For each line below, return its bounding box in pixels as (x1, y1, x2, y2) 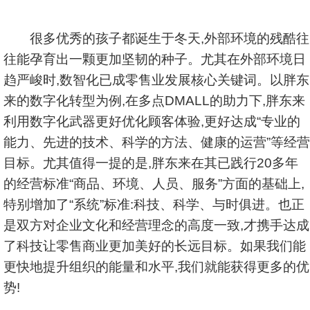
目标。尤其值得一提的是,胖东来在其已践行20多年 (3, 156, 298, 170)
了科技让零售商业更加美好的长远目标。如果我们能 (3, 239, 306, 253)
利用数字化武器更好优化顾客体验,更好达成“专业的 (3, 114, 300, 129)
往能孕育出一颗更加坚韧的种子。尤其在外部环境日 (3, 52, 306, 66)
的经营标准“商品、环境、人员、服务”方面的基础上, (3, 176, 304, 191)
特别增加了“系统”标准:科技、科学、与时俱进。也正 (3, 197, 304, 212)
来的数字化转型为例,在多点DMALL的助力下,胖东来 (3, 93, 305, 108)
